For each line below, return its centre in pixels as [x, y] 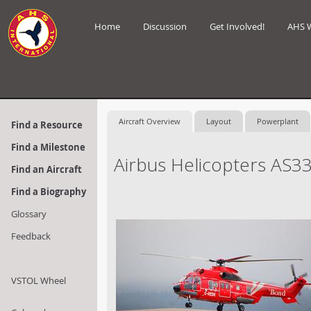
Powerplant [278, 121]
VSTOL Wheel [39, 280]
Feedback [31, 236]
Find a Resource [47, 125]
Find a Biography [49, 192]
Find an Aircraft [47, 169]
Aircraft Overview [150, 121]
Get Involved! [237, 26]
